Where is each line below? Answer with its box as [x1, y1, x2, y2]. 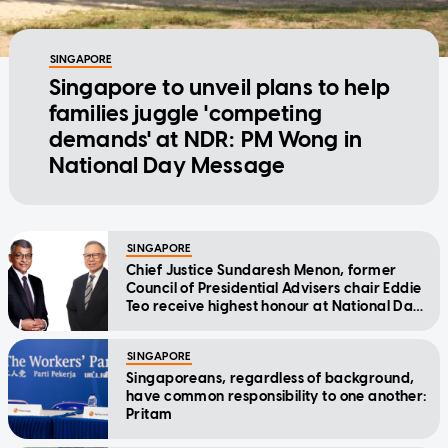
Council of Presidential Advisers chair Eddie [126, 280, 422, 298]
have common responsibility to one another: [126, 388, 428, 406]
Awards [126, 316, 181, 334]
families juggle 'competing [48, 100, 322, 128]
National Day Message [48, 152, 285, 180]
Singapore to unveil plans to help [48, 74, 390, 102]
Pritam [126, 406, 173, 424]
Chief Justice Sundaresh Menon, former [126, 262, 397, 280]
